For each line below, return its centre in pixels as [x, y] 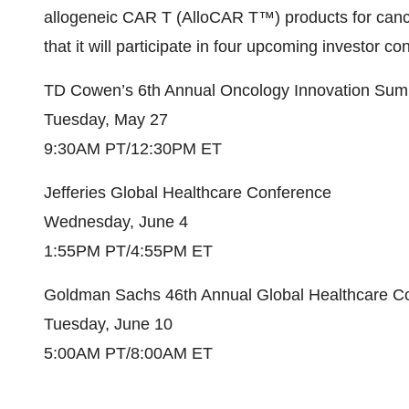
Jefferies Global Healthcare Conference [188, 193]
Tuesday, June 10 [108, 324]
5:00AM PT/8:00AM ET [128, 353]
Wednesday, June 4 [116, 222]
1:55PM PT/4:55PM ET [128, 251]
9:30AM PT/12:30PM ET [133, 149]
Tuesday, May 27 [106, 120]
